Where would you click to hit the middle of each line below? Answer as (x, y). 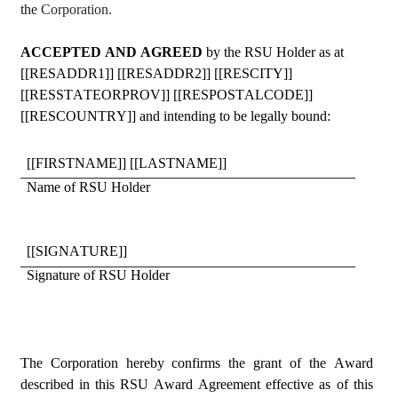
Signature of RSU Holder (99, 275)
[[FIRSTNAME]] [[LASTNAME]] (127, 163)
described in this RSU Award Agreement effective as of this (197, 385)
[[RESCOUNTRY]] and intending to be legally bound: (175, 116)
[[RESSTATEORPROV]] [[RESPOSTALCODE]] (167, 95)
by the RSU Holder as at (275, 52)
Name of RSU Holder (89, 187)
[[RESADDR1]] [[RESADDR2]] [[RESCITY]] (156, 74)
